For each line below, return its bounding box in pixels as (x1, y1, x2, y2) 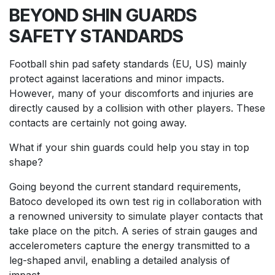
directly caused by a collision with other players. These (9, 101, 265, 114)
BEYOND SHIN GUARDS (9, 4, 197, 26)
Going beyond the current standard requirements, (9, 180, 241, 193)
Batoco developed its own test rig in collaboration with (9, 195, 261, 207)
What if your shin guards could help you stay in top (9, 141, 249, 153)
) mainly (210, 57, 247, 70)
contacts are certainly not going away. (9, 116, 187, 129)
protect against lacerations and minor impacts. (9, 72, 224, 85)
